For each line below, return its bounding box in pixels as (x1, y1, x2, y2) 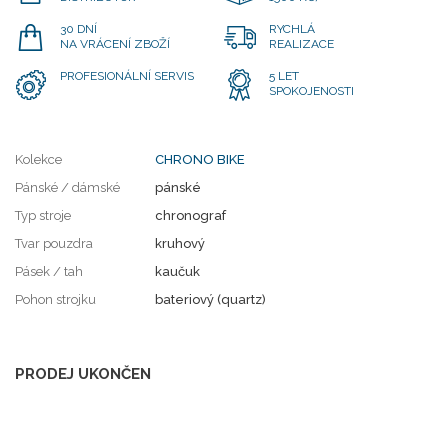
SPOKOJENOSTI (269, 84, 354, 98)
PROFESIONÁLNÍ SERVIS (60, 69, 194, 83)
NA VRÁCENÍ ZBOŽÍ (60, 37, 170, 51)
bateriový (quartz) (155, 292, 266, 307)
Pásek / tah (15, 264, 83, 279)
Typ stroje (15, 208, 71, 223)
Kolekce (15, 152, 62, 167)
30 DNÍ (60, 22, 97, 36)
